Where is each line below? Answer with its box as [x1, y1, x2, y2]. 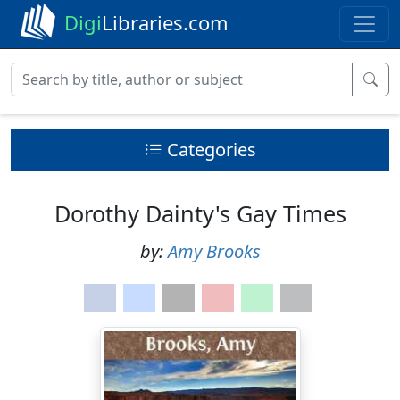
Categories [166, 137, 256, 162]
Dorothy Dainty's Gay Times [54, 198, 346, 229]
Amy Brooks [167, 239, 261, 263]
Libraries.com [102, 9, 229, 36]
